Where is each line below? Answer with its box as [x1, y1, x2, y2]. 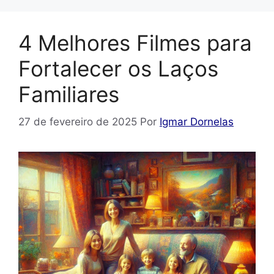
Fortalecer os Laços [18, 56, 218, 82]
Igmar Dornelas [160, 115, 234, 128]
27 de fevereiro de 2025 [18, 115, 137, 128]
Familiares [18, 81, 119, 108]
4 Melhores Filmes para [18, 30, 252, 56]
